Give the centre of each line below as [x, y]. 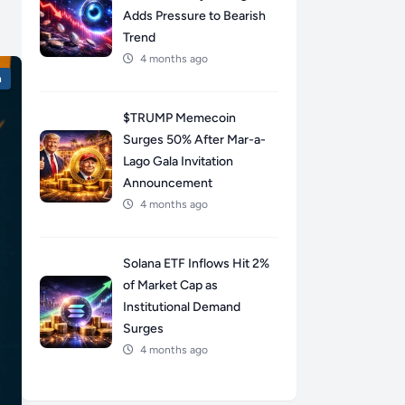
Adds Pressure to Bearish [194, 16]
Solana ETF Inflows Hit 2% [196, 264]
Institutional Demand [182, 307]
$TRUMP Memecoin [179, 118]
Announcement [168, 184]
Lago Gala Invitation [178, 162]
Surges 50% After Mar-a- [194, 140]
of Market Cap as [170, 286]
